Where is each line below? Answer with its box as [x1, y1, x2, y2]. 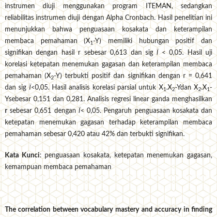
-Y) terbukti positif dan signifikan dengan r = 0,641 [54, 73, 213, 80]
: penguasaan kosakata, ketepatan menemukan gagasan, [39, 152, 213, 159]
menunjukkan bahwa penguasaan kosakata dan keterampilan [4, 26, 213, 33]
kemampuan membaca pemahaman [4, 164, 111, 171]
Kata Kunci [4, 152, 40, 159]
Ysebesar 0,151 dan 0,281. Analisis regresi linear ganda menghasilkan [4, 96, 213, 103]
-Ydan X [174, 84, 199, 92]
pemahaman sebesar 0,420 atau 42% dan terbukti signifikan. [4, 131, 185, 138]
